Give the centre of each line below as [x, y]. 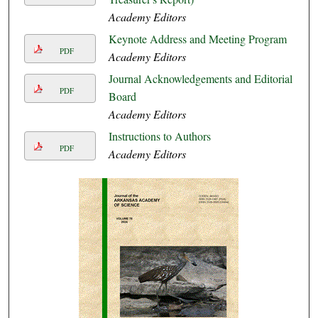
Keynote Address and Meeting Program [197, 39]
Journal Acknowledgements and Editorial [200, 79]
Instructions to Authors [159, 136]
